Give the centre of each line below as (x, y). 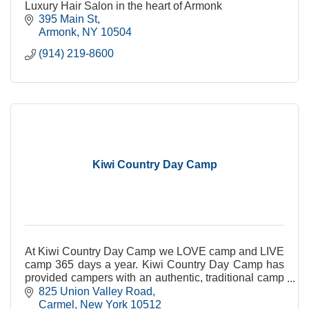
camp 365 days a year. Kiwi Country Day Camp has (154, 265)
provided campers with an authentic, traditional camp (154, 278)
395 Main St (68, 19)
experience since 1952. (82, 291)
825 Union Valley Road (96, 291)
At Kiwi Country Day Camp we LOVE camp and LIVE (154, 252)
